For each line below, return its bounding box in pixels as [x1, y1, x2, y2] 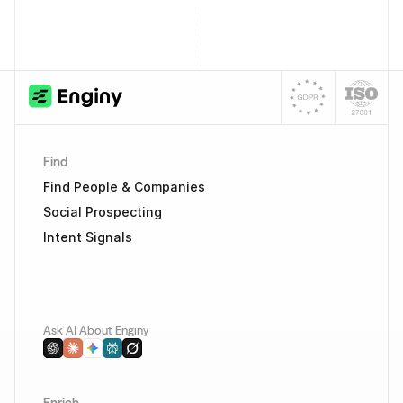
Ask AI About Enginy [43, 323, 148, 337]
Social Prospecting [43, 204, 162, 219]
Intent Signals [43, 229, 132, 245]
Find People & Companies [43, 179, 205, 194]
